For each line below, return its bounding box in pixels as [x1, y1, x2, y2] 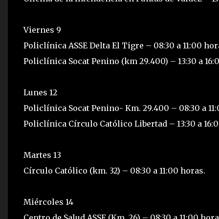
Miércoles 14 [23, 197, 73, 207]
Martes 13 [23, 150, 61, 160]
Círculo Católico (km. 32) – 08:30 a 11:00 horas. [23, 166, 205, 175]
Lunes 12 [23, 88, 57, 97]
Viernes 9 [23, 25, 61, 35]
